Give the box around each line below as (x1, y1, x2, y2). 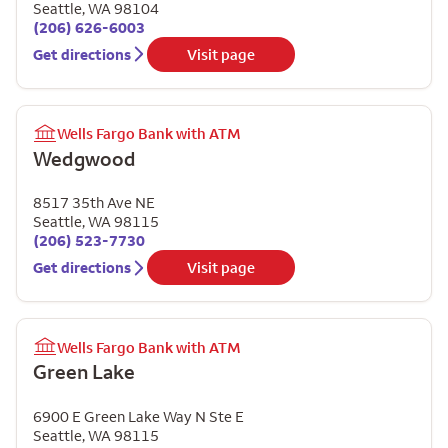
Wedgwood (33, 145, 136, 171)
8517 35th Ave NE (33, 193, 155, 212)
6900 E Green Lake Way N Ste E (33, 406, 244, 426)
